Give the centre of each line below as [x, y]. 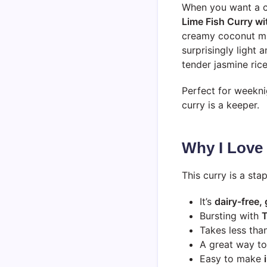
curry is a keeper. [221, 105]
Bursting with [231, 215]
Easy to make [232, 258]
